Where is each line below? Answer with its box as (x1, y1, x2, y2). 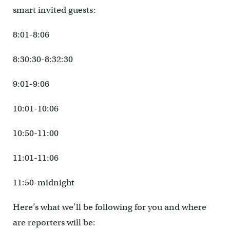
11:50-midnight (12, 177, 74, 188)
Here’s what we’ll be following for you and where (12, 202, 206, 213)
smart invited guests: (12, 5, 96, 15)
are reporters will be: (12, 217, 95, 228)
